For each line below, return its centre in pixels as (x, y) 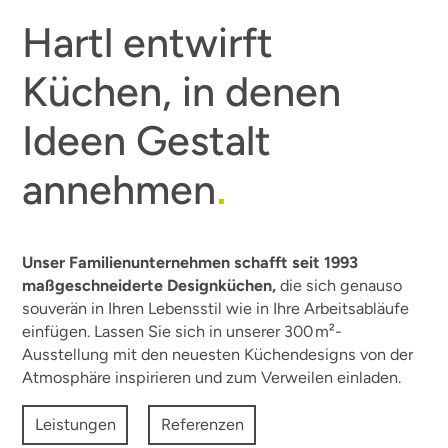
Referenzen (202, 425)
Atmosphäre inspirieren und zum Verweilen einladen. (212, 378)
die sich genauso (339, 286)
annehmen (119, 190)
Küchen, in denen (182, 92)
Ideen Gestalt (147, 141)
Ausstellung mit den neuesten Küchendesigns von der (218, 355)
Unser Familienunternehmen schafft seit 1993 (190, 263)
